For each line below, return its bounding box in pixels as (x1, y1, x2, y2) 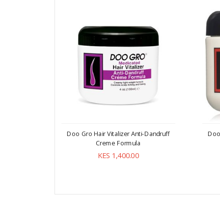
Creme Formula (96, 138, 140, 147)
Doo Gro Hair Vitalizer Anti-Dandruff (67, 129, 169, 138)
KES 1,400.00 (97, 150, 139, 161)
